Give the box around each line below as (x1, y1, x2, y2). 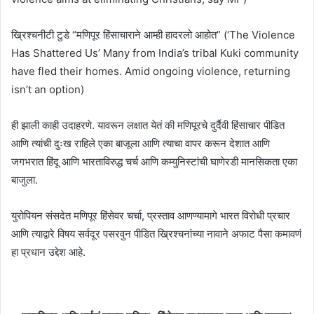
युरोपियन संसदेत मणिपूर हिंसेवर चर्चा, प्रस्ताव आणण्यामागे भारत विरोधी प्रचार (11, 208, 290, 222)
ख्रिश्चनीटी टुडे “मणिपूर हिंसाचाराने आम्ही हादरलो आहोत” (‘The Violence (11, 27, 295, 41)
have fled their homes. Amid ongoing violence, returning (11, 64, 290, 78)
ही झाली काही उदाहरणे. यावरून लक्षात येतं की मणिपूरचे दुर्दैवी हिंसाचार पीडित (11, 118, 285, 132)
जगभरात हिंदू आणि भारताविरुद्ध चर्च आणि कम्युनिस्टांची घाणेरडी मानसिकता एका (11, 154, 297, 168)
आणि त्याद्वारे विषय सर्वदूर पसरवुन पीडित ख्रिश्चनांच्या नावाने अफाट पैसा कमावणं (11, 226, 301, 240)
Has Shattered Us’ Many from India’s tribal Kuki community (11, 46, 299, 60)
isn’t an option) (11, 82, 84, 96)
